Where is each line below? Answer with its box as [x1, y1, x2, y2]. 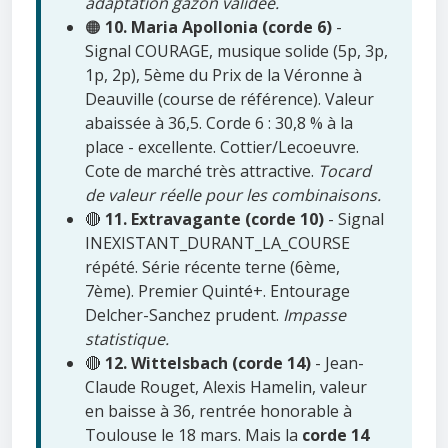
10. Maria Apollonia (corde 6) [105, 16, 332, 39]
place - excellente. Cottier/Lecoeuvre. [85, 136, 359, 159]
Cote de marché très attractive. [85, 160, 318, 183]
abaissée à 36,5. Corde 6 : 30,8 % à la [85, 112, 353, 135]
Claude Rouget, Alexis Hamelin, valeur [85, 376, 367, 399]
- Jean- [311, 352, 364, 375]
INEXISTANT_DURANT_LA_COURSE [85, 232, 350, 255]
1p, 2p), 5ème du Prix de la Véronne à [85, 64, 362, 87]
